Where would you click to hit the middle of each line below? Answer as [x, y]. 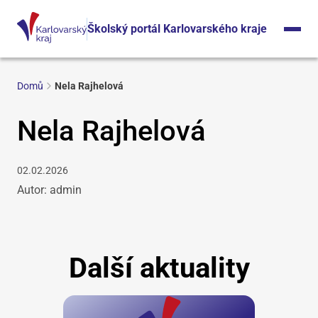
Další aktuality [159, 268]
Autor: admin [49, 190]
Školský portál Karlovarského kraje [177, 28]
